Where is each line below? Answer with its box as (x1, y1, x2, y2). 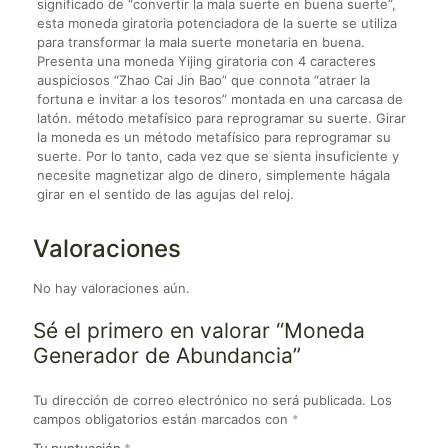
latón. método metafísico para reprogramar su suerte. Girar (36, 109, 406, 126)
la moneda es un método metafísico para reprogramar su (36, 128, 391, 145)
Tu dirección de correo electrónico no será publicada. (33, 391, 366, 408)
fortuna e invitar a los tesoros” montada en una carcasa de (36, 90, 403, 107)
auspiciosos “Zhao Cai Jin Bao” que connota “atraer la (36, 71, 370, 88)
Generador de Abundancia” (33, 342, 301, 368)
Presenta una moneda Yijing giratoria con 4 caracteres (36, 52, 376, 69)
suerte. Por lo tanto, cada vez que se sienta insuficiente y (36, 147, 399, 164)
